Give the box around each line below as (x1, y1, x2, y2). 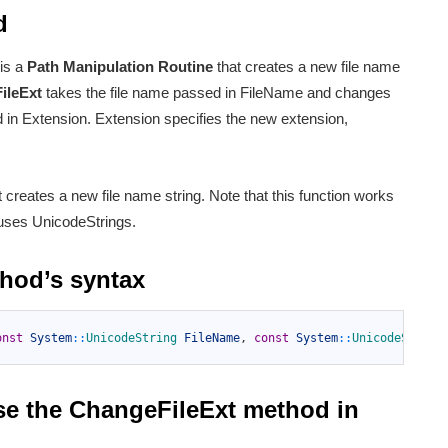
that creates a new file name (213, 58, 400, 76)
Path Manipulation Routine (27, 58, 213, 76)
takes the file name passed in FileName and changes (42, 84, 391, 102)
